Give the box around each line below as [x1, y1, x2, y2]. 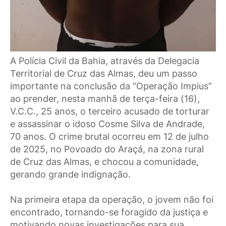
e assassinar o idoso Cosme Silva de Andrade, [10, 119, 205, 130]
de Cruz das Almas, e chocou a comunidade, [10, 156, 199, 167]
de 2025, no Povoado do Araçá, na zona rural [10, 144, 204, 155]
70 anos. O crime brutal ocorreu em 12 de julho [10, 131, 209, 142]
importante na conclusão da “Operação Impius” [10, 81, 212, 92]
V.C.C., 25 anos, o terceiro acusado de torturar [10, 106, 209, 117]
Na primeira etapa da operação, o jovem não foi [10, 194, 213, 205]
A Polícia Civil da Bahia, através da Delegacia [10, 55, 199, 67]
